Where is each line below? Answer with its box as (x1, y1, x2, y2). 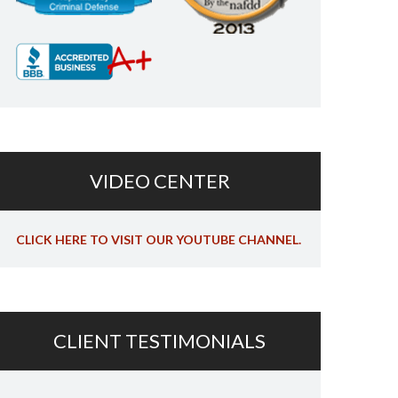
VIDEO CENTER (89, 168, 230, 193)
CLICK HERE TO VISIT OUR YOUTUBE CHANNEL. (16, 231, 302, 247)
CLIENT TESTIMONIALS (53, 328, 267, 353)
